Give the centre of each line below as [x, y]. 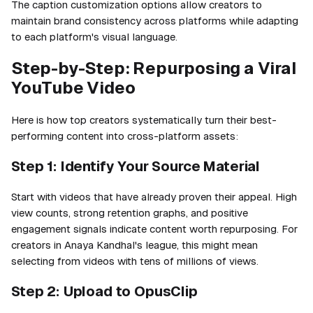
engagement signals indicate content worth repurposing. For [154, 228]
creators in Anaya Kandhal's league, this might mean [134, 245]
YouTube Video [73, 87]
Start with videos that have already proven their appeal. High [154, 196]
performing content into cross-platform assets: [125, 136]
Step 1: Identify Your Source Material [136, 166]
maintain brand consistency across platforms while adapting [155, 20]
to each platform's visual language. [94, 36]
